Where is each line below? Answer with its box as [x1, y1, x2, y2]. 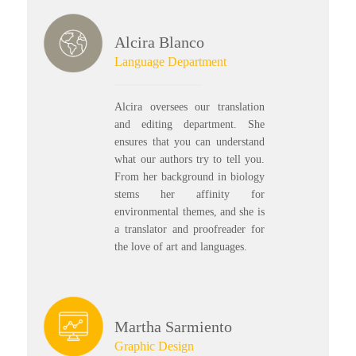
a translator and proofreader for [114, 223, 265, 236]
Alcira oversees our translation [114, 101, 265, 114]
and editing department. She [114, 118, 265, 131]
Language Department [114, 55, 227, 69]
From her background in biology [114, 171, 265, 184]
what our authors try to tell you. [114, 153, 265, 166]
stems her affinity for [114, 188, 265, 201]
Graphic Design [114, 339, 195, 353]
